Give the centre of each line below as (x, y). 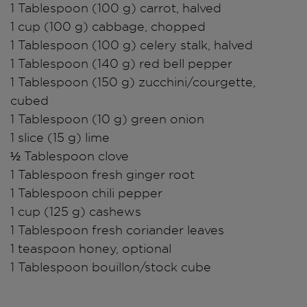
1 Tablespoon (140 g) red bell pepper (121, 64)
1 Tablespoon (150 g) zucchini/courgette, (133, 82)
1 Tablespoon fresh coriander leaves (117, 230)
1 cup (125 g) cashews (76, 212)
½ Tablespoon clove (70, 156)
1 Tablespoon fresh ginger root (102, 175)
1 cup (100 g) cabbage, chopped (108, 27)
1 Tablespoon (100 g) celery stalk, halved (132, 45)
